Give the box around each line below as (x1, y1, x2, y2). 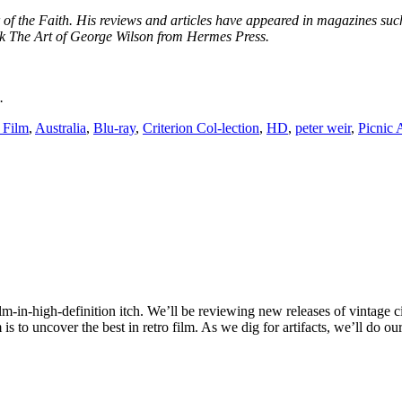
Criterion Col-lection (143, 119, 259, 135)
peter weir (295, 119, 351, 135)
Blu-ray (93, 119, 135, 135)
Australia (35, 119, 86, 135)
